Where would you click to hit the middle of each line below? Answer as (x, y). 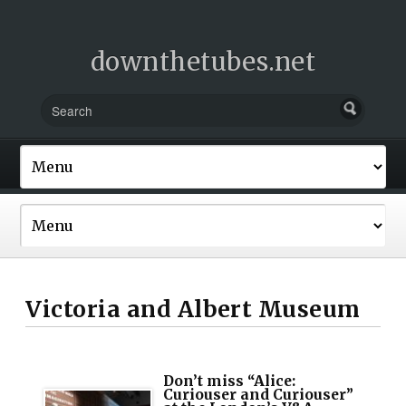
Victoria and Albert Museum (193, 309)
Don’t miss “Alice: (230, 381)
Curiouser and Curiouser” (259, 394)
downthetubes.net (203, 62)
